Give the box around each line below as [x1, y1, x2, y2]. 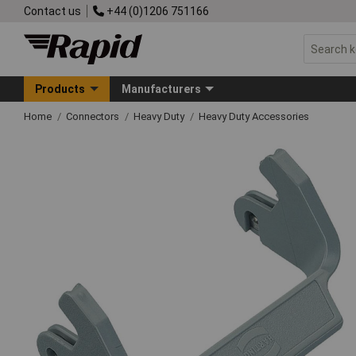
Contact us [24, 4, 81, 17]
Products [35, 82, 86, 95]
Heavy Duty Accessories [199, 110, 309, 122]
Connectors [66, 110, 122, 122]
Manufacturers [121, 82, 201, 95]
